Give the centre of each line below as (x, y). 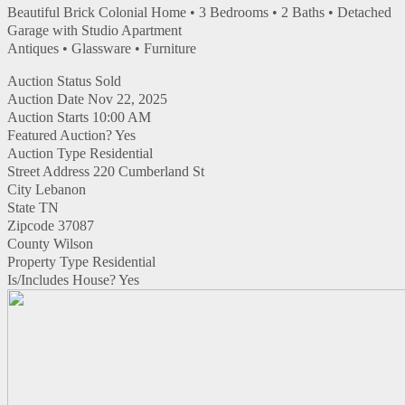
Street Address (48, 171)
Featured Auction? (60, 135)
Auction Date (46, 99)
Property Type (48, 261)
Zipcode (31, 225)
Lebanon (61, 189)
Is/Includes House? (61, 279)
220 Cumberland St (149, 171)
